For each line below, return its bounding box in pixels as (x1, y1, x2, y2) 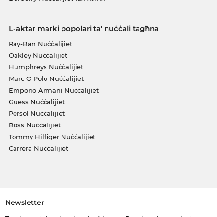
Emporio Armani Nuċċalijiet (8, 86, 99, 94)
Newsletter (5, 198, 44, 207)
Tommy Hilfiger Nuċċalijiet (8, 132, 95, 140)
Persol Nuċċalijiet (8, 109, 65, 117)
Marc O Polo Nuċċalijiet (8, 74, 84, 82)
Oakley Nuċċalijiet (8, 51, 67, 59)
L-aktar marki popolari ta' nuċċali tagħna (8, 23, 159, 33)
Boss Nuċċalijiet (8, 121, 61, 129)
